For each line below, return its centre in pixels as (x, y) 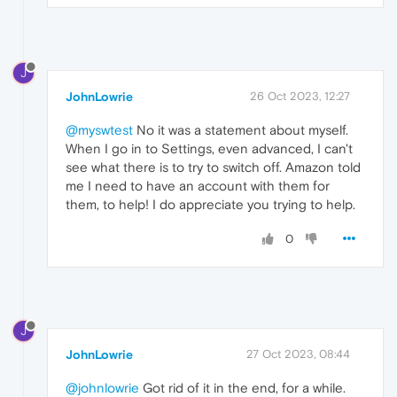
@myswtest (99, 129)
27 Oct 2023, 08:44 (298, 354)
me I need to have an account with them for (198, 185)
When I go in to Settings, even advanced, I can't (209, 148)
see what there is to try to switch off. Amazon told (213, 167)
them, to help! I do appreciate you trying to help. (210, 204)
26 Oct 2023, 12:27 (300, 96)
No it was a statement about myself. (241, 129)
